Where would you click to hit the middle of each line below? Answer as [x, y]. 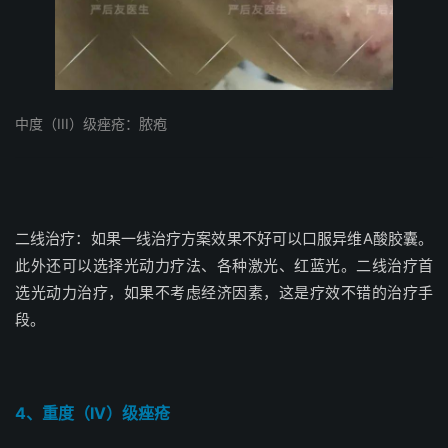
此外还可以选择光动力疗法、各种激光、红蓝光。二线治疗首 [224, 266]
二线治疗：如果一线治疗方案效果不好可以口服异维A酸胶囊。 [224, 239]
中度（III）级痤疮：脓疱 [91, 124]
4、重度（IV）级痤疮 [92, 413]
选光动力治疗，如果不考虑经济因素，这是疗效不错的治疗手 [224, 293]
